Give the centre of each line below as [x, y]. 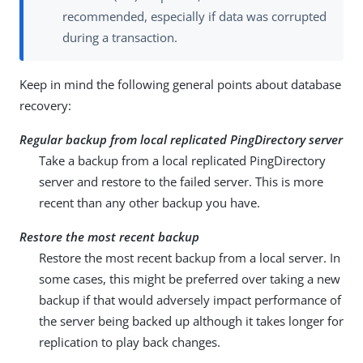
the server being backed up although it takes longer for [191, 321]
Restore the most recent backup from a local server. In [190, 258]
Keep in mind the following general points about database [180, 85]
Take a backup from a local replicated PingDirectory [182, 161]
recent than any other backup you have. [149, 203]
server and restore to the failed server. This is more [181, 182]
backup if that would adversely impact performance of [190, 300]
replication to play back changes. [130, 342]
